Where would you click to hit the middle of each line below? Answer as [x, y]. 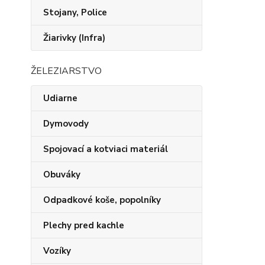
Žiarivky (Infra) [74, 38]
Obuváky [62, 174]
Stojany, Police [75, 12]
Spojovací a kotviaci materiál [106, 149]
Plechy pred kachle [84, 225]
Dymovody [66, 124]
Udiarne [60, 98]
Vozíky [57, 251]
